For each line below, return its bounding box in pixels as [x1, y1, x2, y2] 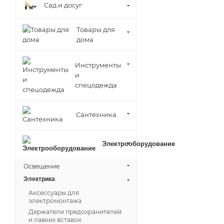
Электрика [23, 175, 55, 182]
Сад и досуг [44, 1, 82, 9]
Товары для [76, 25, 115, 33]
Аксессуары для [28, 189, 79, 196]
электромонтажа [28, 197, 81, 204]
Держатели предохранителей [28, 208, 121, 215]
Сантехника [76, 110, 116, 118]
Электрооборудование [102, 140, 175, 147]
